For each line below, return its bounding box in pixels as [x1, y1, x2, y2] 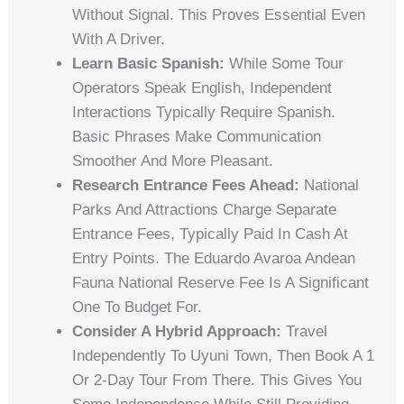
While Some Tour [225, 54, 344, 72]
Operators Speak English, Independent [72, 78, 333, 96]
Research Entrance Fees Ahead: [72, 176, 300, 194]
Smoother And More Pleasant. [72, 151, 274, 170]
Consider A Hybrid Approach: [72, 322, 282, 340]
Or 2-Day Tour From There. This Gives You [72, 371, 363, 389]
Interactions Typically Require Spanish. [72, 103, 336, 121]
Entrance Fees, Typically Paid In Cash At [72, 225, 349, 243]
